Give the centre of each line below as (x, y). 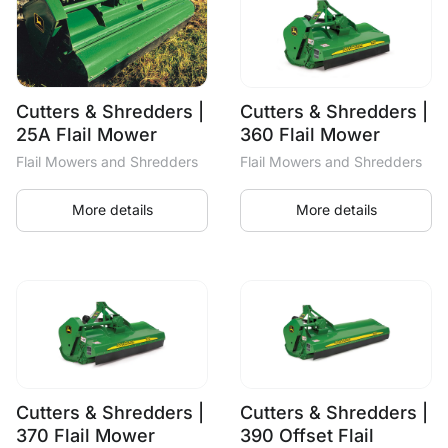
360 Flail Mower (310, 134)
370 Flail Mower (85, 435)
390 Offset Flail (307, 435)
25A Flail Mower (86, 134)
